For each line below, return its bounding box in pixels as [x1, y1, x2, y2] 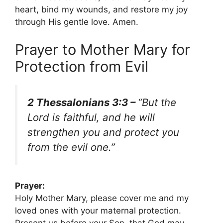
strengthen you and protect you [27, 125, 179, 138]
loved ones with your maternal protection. [15, 206, 181, 216]
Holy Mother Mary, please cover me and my [15, 193, 189, 204]
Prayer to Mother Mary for [15, 40, 190, 58]
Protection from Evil [15, 57, 148, 75]
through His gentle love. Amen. [15, 17, 138, 27]
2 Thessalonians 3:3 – [27, 96, 138, 109]
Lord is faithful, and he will [27, 111, 155, 123]
